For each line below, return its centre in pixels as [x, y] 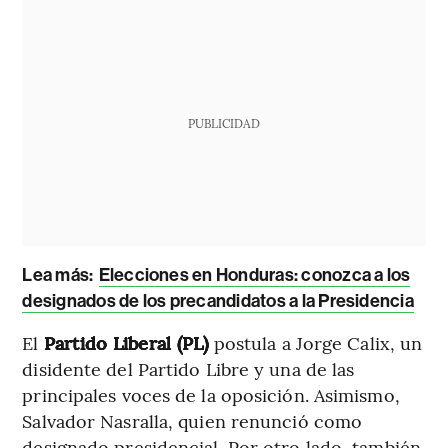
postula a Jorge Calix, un [318, 342]
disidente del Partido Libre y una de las [188, 368]
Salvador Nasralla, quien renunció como [192, 420]
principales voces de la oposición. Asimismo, [211, 394]
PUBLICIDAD [223, 122]
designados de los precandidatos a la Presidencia [218, 300]
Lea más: [58, 274]
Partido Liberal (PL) [128, 342]
